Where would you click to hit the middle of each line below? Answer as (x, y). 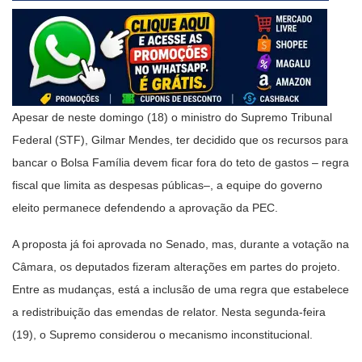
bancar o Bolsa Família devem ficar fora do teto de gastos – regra (181, 162)
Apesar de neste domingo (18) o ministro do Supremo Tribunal (172, 117)
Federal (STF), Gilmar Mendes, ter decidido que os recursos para (180, 139)
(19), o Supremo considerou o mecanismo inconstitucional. (162, 334)
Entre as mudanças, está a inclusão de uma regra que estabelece (181, 289)
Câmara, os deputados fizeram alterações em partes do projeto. (176, 266)
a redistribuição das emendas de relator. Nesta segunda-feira (169, 311)
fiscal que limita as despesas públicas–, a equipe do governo (167, 185)
